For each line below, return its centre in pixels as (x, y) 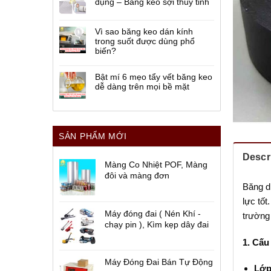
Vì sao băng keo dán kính (144, 31)
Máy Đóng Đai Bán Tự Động (159, 262)
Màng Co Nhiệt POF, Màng (156, 165)
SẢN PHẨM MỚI (93, 136)
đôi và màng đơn (137, 175)
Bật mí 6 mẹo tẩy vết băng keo (154, 77)
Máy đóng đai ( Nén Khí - (153, 214)
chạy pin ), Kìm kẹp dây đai (157, 224)
